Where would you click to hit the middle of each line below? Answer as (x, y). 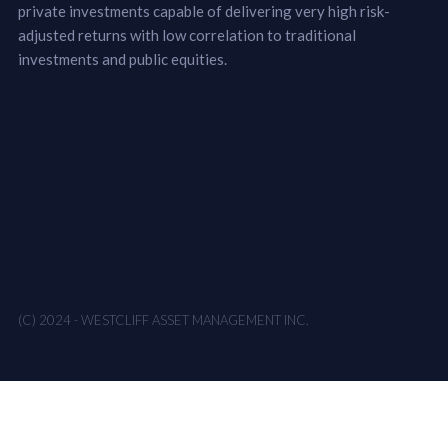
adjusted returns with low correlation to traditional (186, 35)
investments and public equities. (122, 59)
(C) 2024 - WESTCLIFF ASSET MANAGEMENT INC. (163, 320)
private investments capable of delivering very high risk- (203, 11)
